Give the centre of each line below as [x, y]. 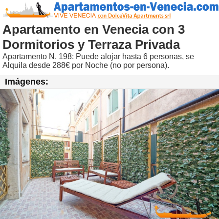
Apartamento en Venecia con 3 [94, 29]
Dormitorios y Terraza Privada [91, 44]
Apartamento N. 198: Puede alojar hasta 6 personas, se [98, 56]
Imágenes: [27, 82]
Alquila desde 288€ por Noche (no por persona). [86, 65]
